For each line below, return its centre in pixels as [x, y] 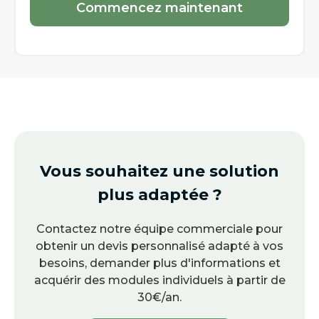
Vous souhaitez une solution [159, 171]
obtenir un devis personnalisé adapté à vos [159, 246]
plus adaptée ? [159, 194]
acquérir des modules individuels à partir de [159, 280]
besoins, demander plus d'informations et [159, 263]
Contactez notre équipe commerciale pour [159, 229]
